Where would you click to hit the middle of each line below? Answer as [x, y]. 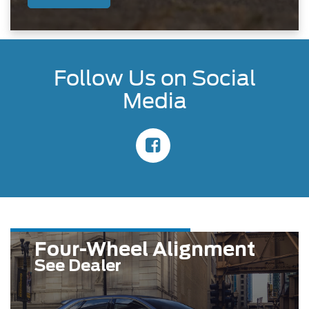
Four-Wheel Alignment [145, 249]
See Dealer [78, 265]
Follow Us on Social [154, 78]
